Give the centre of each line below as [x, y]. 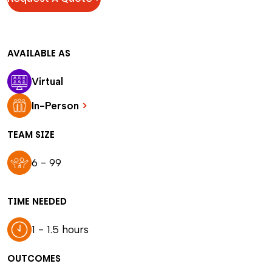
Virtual [47, 81]
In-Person [57, 106]
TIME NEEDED [37, 201]
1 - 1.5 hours [60, 229]
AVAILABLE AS [39, 53]
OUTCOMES [34, 258]
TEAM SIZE [31, 134]
